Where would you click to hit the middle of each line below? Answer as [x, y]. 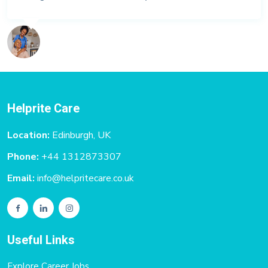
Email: [22, 178]
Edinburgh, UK [81, 135]
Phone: [23, 156]
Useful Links [41, 240]
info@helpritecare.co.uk [86, 178]
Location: [30, 135]
